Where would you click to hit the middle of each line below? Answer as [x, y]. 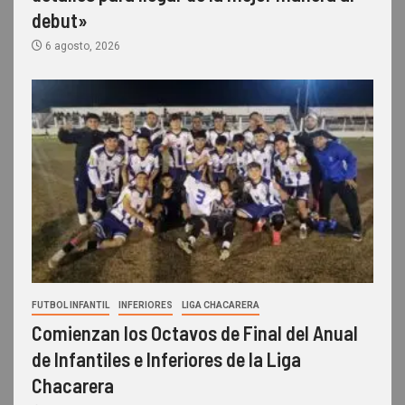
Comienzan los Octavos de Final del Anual [195, 332]
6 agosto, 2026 [81, 46]
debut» [60, 19]
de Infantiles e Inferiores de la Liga [166, 358]
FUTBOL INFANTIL [71, 305]
